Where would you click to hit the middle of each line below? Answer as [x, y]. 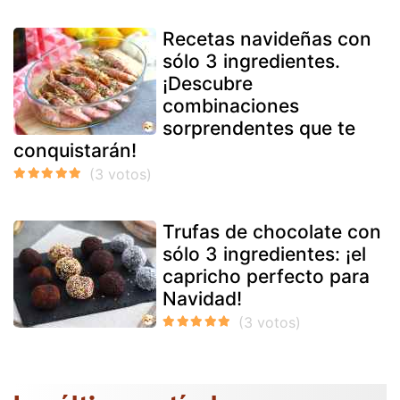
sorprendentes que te [259, 128]
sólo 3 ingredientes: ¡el [264, 254]
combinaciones [231, 105]
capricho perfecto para [266, 276]
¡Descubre [208, 83]
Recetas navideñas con [267, 38]
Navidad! [202, 298]
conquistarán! [75, 150]
